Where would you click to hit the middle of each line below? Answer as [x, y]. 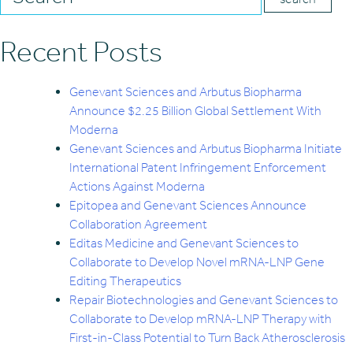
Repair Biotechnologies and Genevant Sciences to [204, 300]
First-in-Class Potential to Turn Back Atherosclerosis [207, 338]
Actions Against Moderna [137, 187]
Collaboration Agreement [138, 225]
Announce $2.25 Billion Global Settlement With [195, 111]
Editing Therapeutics [125, 281]
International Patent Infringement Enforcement [198, 168]
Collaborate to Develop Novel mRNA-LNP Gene [197, 262]
